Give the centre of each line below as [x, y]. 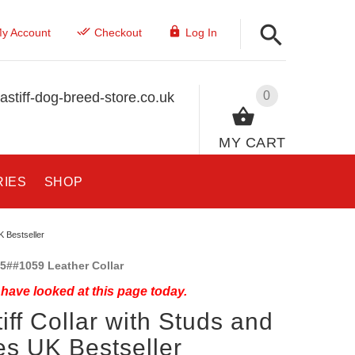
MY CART [252, 142]
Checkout [118, 32]
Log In [201, 32]
